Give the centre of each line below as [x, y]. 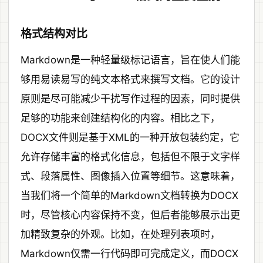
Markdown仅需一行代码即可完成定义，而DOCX [129, 253]
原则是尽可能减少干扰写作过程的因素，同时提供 [130, 98]
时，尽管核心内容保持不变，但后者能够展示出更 [130, 215]
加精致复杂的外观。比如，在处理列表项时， [120, 234]
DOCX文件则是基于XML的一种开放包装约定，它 [130, 137]
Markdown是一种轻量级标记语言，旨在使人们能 [130, 60]
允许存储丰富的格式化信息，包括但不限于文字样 [130, 156]
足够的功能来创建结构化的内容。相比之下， [120, 118]
